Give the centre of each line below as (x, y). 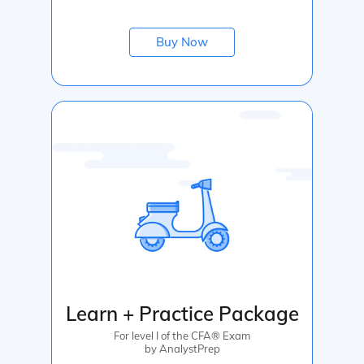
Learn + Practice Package (182, 313)
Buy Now (182, 41)
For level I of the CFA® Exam (182, 335)
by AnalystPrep (182, 348)
